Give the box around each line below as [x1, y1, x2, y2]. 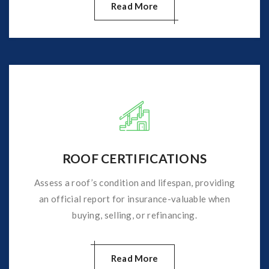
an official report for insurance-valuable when [39, 193, 230, 204]
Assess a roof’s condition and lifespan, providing [34, 177, 235, 188]
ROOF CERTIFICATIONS [62, 150, 207, 166]
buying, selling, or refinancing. [72, 209, 197, 220]
